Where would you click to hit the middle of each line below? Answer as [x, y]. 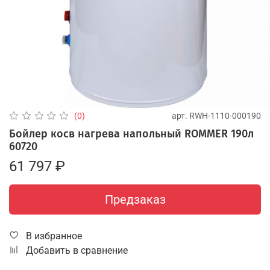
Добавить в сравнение [77, 250]
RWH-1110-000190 [225, 115]
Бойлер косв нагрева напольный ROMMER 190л [131, 133]
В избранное [54, 236]
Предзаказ [135, 199]
